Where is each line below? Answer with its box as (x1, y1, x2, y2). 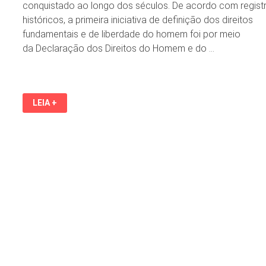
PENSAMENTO (32, 161, 89, 171)
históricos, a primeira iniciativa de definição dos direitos (23, 14, 254, 26)
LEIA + (33, 98, 58, 108)
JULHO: (32, 111, 63, 121)
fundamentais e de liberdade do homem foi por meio (23, 28, 241, 40)
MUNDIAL (32, 128, 70, 138)
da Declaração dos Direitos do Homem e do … (23, 43, 215, 55)
